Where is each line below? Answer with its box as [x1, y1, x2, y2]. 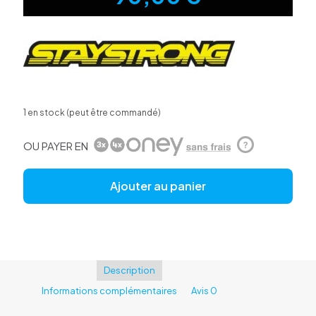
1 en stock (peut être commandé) [23, 107, 161, 118]
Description [103, 264, 155, 276]
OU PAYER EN [23, 138, 88, 152]
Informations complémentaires [41, 284, 177, 296]
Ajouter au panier [110, 178, 206, 193]
